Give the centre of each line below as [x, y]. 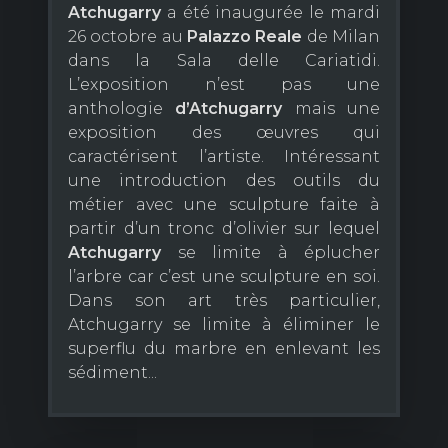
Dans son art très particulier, [224, 301]
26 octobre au [127, 37]
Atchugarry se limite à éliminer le [224, 325]
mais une [331, 109]
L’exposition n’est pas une [224, 85]
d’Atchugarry [229, 109]
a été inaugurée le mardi [270, 13]
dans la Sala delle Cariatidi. [224, 61]
